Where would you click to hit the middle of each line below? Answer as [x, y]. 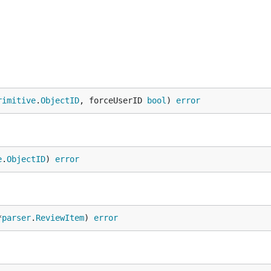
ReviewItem [60, 218]
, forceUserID [113, 100]
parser [16, 218]
